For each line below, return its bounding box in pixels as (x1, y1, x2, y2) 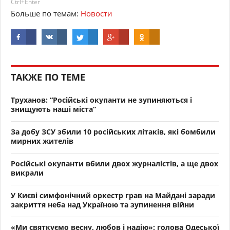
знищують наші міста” (11, 104, 96, 114)
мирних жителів (11, 136, 73, 146)
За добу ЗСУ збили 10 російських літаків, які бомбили (11, 127, 216, 137)
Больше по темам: (11, 8, 81, 19)
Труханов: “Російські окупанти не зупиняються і (11, 95, 192, 105)
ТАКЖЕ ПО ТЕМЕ (11, 71, 85, 84)
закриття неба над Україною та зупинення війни (11, 200, 194, 210)
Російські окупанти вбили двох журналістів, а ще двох (11, 159, 218, 169)
